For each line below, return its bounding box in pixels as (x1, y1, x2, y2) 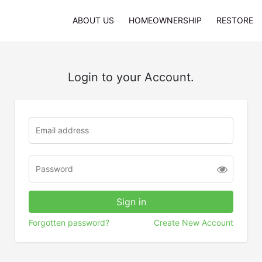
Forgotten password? (29, 218, 109, 227)
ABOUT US (72, 15, 114, 25)
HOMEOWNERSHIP (128, 15, 202, 25)
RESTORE (216, 15, 254, 25)
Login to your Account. (68, 70, 194, 84)
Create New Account (154, 218, 233, 227)
